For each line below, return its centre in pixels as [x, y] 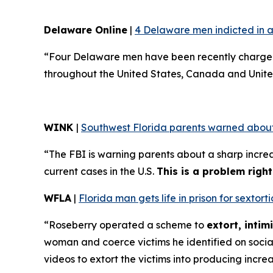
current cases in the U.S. [100, 172]
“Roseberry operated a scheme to [125, 225]
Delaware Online [86, 30]
